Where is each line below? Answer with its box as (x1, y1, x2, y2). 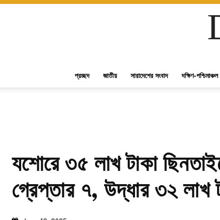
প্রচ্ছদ (75, 71, 89, 80)
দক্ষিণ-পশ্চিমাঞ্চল (182, 71, 218, 80)
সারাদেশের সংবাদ (131, 71, 168, 80)
